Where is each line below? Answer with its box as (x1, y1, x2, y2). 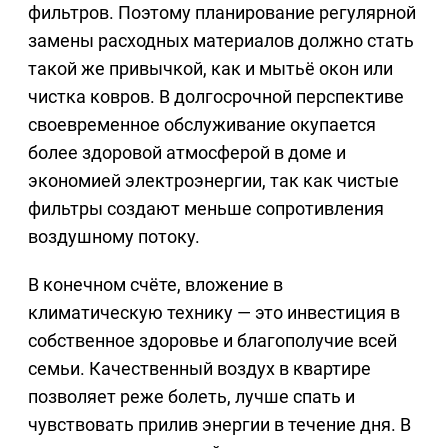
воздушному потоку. (28, 226, 200, 248)
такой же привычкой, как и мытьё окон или (28, 58, 393, 80)
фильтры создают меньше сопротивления (28, 198, 384, 220)
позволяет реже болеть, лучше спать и (28, 386, 355, 408)
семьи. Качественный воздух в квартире (28, 358, 371, 380)
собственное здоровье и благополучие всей (28, 330, 397, 352)
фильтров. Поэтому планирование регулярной (28, 2, 416, 24)
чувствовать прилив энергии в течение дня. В (28, 414, 411, 436)
